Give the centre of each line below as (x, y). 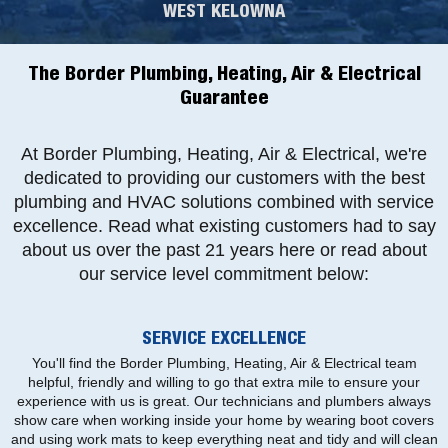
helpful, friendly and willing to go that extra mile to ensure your (224, 381)
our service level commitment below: (224, 273)
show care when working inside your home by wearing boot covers (224, 419)
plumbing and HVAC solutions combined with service (224, 201)
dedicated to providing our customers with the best (224, 177)
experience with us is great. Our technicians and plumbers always (224, 400)
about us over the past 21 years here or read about (224, 249)
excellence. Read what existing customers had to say (224, 225)
